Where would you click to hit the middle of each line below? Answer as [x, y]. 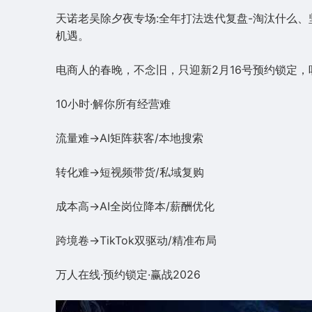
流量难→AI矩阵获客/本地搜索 [130, 138]
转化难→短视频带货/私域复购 [130, 172]
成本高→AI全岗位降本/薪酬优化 [135, 206]
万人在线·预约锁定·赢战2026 [128, 274]
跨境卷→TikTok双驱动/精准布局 [136, 240]
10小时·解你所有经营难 [113, 103]
